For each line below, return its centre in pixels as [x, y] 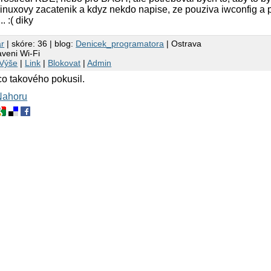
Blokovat [64, 63]
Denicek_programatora [120, 44]
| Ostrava [183, 44]
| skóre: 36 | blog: [40, 44]
